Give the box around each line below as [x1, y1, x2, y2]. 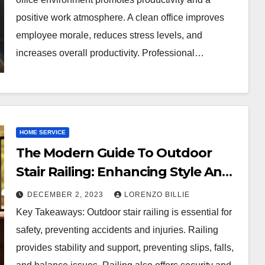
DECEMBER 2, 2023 [27, 190, 106, 199]
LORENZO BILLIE [124, 190, 190, 199]
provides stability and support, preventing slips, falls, [15, 242, 234, 253]
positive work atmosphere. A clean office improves [15, 12, 224, 22]
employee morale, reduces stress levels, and [15, 30, 202, 40]
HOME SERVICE [19, 128, 66, 135]
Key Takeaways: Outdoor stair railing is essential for [15, 206, 232, 217]
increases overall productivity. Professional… [15, 47, 204, 58]
